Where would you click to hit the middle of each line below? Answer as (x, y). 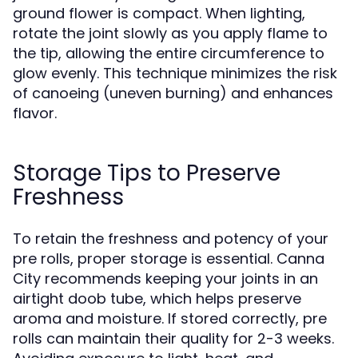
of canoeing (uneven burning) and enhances (173, 93)
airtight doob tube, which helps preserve (157, 298)
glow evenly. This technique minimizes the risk (175, 73)
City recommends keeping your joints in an (165, 278)
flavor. (35, 113)
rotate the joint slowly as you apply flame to (170, 33)
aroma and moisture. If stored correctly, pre (170, 318)
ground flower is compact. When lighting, (159, 13)
